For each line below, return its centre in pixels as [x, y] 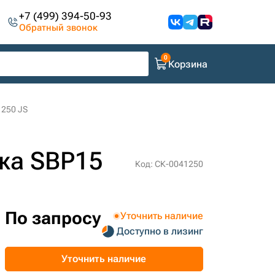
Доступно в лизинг [160, 231]
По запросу [52, 218]
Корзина [188, 64]
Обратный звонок [59, 28]
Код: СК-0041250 [169, 164]
